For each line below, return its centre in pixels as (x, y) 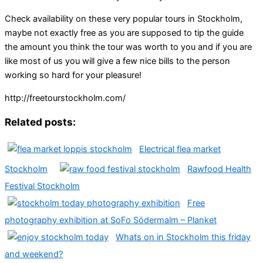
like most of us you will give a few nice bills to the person (117, 61)
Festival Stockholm (42, 186)
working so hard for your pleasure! (73, 75)
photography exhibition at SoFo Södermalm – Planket (111, 220)
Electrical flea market (180, 149)
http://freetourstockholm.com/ (65, 98)
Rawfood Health (219, 169)
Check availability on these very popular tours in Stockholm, (124, 19)
